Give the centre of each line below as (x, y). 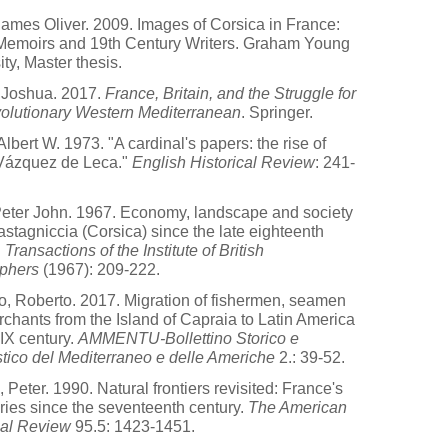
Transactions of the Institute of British (134, 250)
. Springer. (277, 112)
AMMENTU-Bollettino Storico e (188, 338)
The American (297, 407)
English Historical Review (223, 162)
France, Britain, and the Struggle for (230, 93)
